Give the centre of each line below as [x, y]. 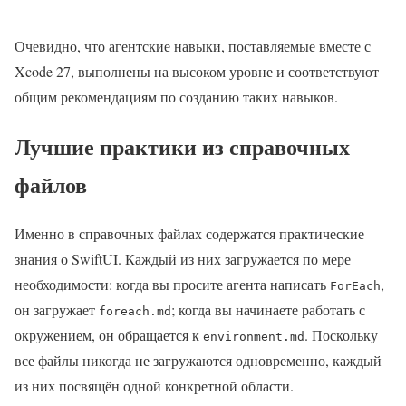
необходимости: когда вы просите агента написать [172, 285]
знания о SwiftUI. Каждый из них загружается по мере [183, 259]
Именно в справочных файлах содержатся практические [189, 234]
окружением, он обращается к [109, 335]
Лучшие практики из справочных [182, 146]
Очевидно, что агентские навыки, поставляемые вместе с [193, 45]
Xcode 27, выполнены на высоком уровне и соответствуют [197, 71]
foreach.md [135, 312]
